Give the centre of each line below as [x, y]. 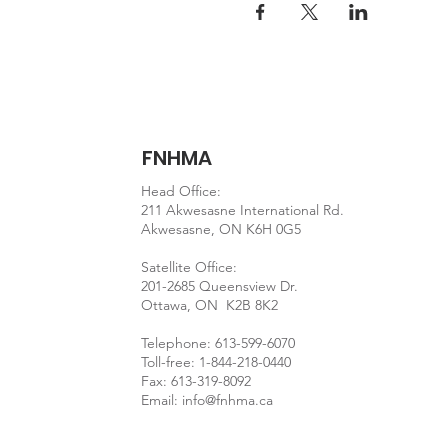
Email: [162, 400]
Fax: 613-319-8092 [196, 381]
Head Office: [181, 191]
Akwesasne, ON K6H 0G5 [221, 229]
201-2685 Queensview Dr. [222, 286]
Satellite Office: [189, 267]
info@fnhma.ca [228, 400]
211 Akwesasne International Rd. [243, 210]
